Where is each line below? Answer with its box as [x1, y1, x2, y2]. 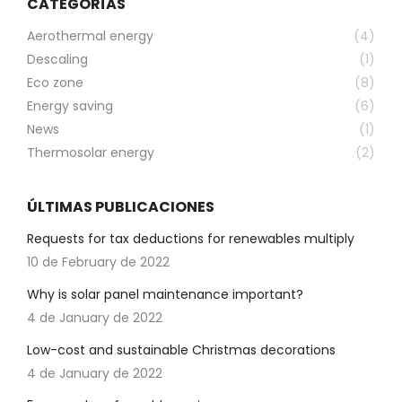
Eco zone [27, 74, 83, 92]
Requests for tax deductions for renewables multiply [27, 230, 354, 248]
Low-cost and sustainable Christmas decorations [27, 341, 336, 359]
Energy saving [27, 97, 113, 115]
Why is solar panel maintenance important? [27, 285, 303, 303]
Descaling [27, 50, 88, 68]
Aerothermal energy [27, 27, 153, 45]
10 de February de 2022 [27, 253, 170, 271]
